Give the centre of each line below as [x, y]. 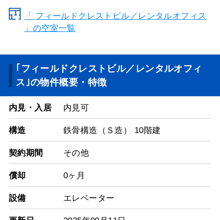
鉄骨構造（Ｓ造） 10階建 [112, 130]
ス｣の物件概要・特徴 [61, 82]
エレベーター [89, 198]
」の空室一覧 [50, 28]
